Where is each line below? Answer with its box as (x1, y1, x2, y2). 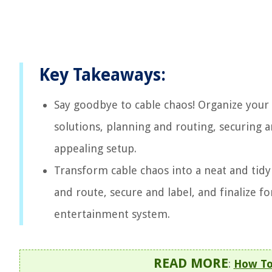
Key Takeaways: (39, 65, 166, 85)
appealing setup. (54, 142, 137, 155)
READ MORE (153, 256, 228, 271)
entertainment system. (54, 208, 170, 220)
